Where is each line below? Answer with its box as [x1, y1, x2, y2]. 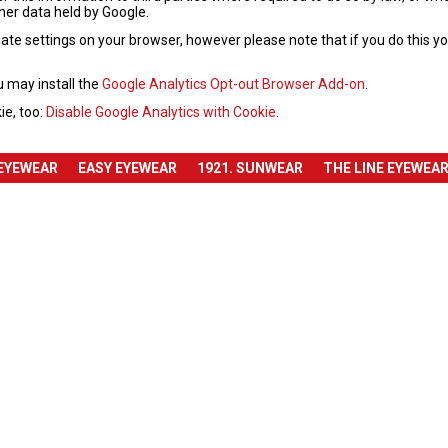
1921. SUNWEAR [197, 159, 303, 176]
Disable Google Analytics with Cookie [46, 104, 276, 121]
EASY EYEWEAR [78, 159, 177, 176]
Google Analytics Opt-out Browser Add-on [102, 76, 365, 93]
